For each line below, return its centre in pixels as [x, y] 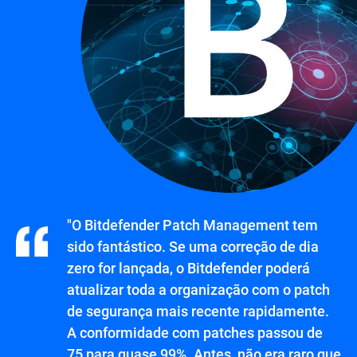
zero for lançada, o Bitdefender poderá [188, 267]
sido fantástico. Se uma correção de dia [193, 246]
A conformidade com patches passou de [195, 332]
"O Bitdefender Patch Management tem [192, 224]
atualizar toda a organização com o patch [198, 289]
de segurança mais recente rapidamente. [198, 310]
